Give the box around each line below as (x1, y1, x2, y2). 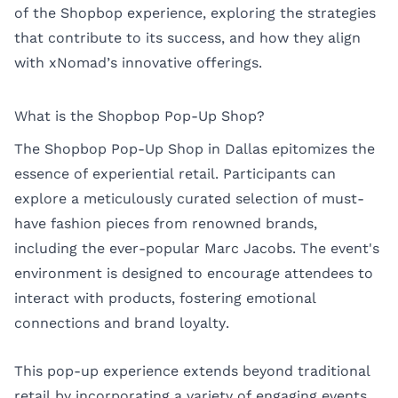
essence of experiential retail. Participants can (14, 165, 336, 183)
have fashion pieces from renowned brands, (14, 215, 317, 233)
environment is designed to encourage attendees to (14, 265, 373, 283)
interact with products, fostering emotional (14, 290, 316, 307)
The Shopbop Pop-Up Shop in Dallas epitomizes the (14, 140, 375, 158)
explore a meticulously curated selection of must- (14, 190, 364, 208)
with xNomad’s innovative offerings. (14, 53, 262, 71)
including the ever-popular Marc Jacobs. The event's (14, 240, 379, 258)
